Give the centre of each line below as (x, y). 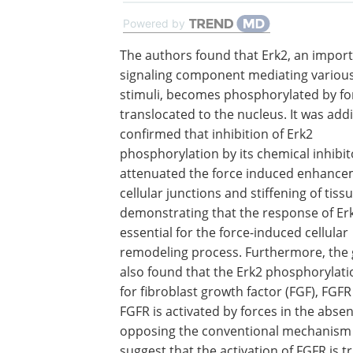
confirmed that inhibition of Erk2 (216, 134)
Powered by (154, 23)
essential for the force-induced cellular (234, 232)
